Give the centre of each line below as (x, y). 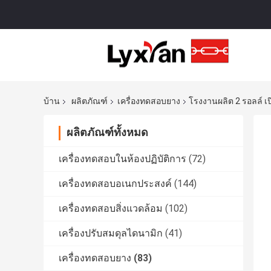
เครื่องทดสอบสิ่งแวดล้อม (111, 209)
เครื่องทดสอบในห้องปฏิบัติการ (122, 159)
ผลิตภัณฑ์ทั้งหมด (107, 132)
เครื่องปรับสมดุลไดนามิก (111, 233)
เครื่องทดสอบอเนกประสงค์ (115, 184)
